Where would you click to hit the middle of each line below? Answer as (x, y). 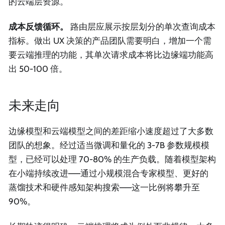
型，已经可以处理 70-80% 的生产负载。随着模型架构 (112, 159)
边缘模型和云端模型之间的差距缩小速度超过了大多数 (111, 131)
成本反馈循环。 (38, 26)
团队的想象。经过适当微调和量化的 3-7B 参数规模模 (109, 145)
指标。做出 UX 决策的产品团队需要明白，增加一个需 (110, 40)
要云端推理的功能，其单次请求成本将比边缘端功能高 (111, 54)
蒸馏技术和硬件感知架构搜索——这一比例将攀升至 (104, 188)
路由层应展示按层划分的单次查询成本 (142, 26)
